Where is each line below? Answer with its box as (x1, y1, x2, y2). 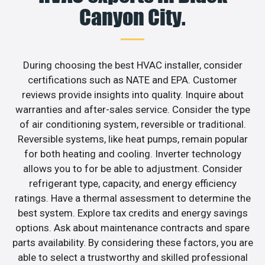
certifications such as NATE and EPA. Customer (28, 73, 237, 86)
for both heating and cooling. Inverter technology (24, 147, 241, 160)
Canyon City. (79, 4, 186, 30)
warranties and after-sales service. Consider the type (15, 103, 250, 115)
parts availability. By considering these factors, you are (12, 236, 253, 248)
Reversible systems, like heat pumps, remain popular (17, 132, 248, 145)
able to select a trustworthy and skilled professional (17, 251, 248, 263)
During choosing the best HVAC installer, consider (22, 59, 243, 71)
